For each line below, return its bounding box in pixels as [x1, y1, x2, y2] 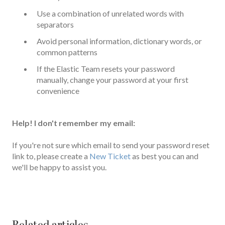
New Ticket [89, 151, 131, 161]
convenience [37, 86, 79, 96]
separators [37, 19, 74, 29]
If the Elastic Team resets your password [37, 64, 175, 74]
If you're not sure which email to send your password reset [12, 140, 209, 150]
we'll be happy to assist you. [12, 162, 106, 172]
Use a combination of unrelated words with [37, 8, 184, 18]
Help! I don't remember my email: [12, 118, 135, 128]
